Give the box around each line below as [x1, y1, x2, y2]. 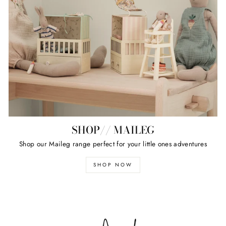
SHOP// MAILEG [72, 122, 154, 138]
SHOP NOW [93, 161, 133, 169]
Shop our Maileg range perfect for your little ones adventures [19, 139, 207, 149]
